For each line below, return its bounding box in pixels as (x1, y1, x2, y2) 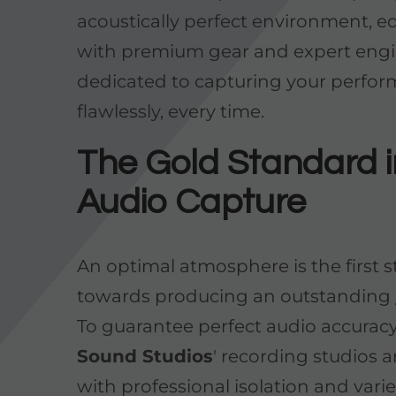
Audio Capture (77, 183, 307, 220)
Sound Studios (77, 345, 214, 367)
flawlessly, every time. (77, 100, 265, 122)
